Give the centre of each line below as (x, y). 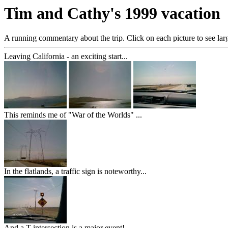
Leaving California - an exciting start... (66, 56)
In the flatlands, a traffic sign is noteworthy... (75, 172)
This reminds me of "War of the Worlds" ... (73, 115)
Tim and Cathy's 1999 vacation (112, 13)
